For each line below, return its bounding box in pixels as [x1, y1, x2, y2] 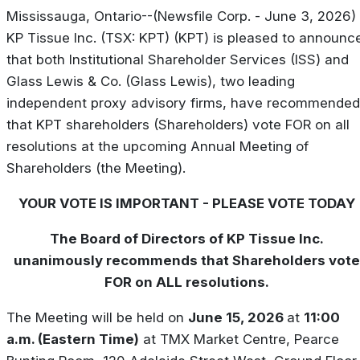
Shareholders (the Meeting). [6, 160, 186, 177]
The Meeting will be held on [6, 309, 188, 325]
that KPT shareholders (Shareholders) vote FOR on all [6, 117, 350, 133]
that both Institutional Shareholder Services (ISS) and [6, 51, 349, 68]
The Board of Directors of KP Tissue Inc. [49, 230, 324, 247]
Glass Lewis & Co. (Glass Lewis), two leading [6, 73, 295, 90]
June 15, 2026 [188, 309, 287, 325]
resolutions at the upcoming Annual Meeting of [6, 138, 309, 155]
